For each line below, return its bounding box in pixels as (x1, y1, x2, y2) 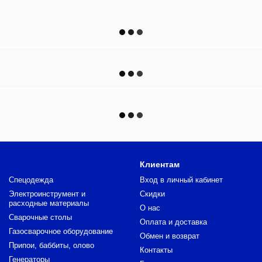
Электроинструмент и (9, 189, 85, 198)
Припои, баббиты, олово (9, 241, 94, 250)
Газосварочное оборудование (9, 227, 113, 236)
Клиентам (140, 160, 180, 169)
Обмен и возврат (140, 232, 199, 240)
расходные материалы (9, 199, 89, 208)
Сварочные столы (9, 213, 72, 222)
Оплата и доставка (140, 218, 207, 226)
